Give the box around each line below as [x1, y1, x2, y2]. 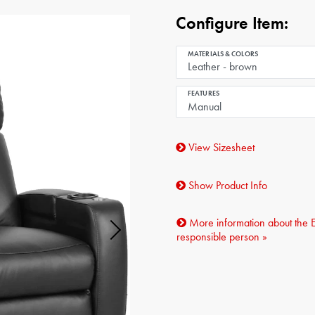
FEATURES [188, 89, 219, 98]
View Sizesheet [186, 140, 255, 155]
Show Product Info [186, 178, 268, 193]
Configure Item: [176, 12, 289, 34]
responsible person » [176, 229, 268, 245]
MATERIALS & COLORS [188, 49, 258, 58]
